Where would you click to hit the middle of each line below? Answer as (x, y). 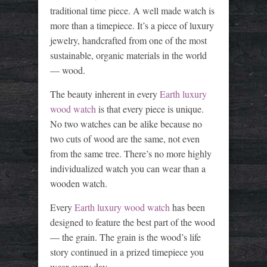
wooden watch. (79, 183)
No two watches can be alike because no (126, 123)
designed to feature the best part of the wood (133, 222)
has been (187, 207)
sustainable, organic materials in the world (128, 55)
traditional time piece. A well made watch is (132, 10)
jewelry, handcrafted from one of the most (128, 40)
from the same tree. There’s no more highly (131, 153)
